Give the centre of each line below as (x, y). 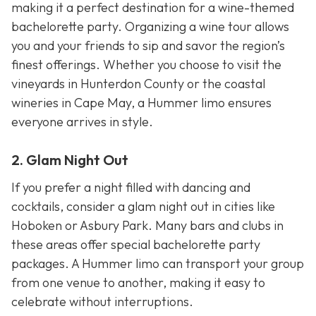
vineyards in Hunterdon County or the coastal (138, 83)
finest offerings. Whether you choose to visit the (146, 64)
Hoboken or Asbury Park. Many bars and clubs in (147, 225)
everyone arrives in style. (82, 121)
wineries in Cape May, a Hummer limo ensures (141, 102)
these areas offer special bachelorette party (136, 244)
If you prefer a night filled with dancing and (131, 187)
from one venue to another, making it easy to (138, 282)
